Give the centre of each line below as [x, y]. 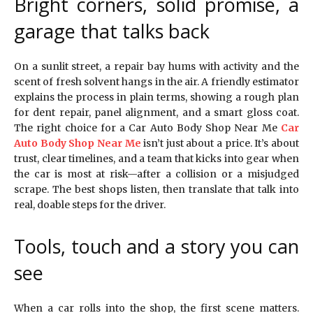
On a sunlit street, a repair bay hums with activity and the [156, 66]
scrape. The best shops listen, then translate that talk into [156, 189]
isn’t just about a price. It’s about [220, 143]
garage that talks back [112, 31]
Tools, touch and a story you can [156, 246]
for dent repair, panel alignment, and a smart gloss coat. [156, 112]
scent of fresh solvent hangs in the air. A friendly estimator [156, 81]
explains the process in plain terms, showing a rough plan [156, 97]
